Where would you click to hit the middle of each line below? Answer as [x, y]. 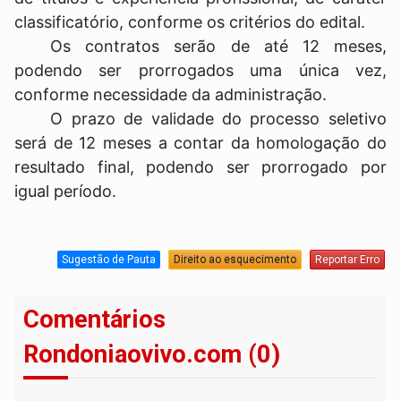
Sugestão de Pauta [108, 260]
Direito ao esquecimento [235, 260]
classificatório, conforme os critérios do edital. [190, 21]
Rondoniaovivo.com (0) [152, 354]
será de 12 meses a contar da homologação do [200, 142]
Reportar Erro [347, 260]
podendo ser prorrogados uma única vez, [200, 70]
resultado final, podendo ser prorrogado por [200, 166]
